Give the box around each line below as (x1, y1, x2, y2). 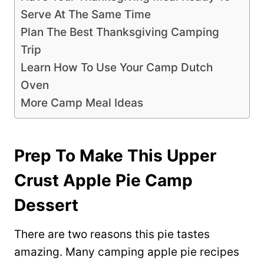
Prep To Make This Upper (14, 146, 216, 166)
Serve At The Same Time (21, 8, 151, 22)
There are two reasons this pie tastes (14, 227, 210, 242)
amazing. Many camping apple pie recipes (14, 245, 239, 259)
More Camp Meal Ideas (21, 96, 143, 110)
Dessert (14, 195, 78, 216)
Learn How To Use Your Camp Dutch (21, 61, 213, 75)
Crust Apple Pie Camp (14, 170, 193, 191)
